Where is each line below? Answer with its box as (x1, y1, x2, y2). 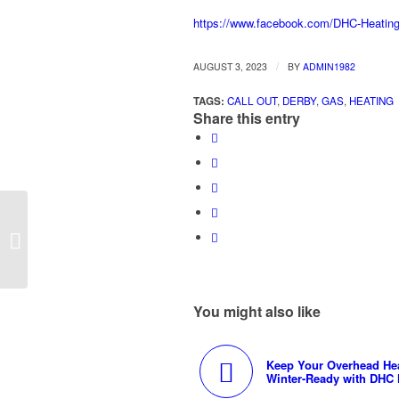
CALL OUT (227, 94, 277, 109)
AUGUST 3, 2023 (193, 60, 267, 74)
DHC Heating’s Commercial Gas (31, 222, 197, 239)
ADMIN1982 (303, 60, 355, 74)
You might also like (193, 301, 321, 322)
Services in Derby (31, 240, 123, 257)
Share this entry (193, 108, 300, 129)
